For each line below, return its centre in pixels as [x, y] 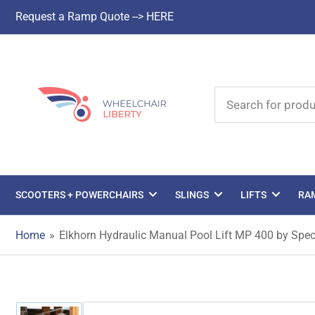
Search [233, 93]
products [238, 122]
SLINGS [192, 195]
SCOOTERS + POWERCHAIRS [79, 195]
